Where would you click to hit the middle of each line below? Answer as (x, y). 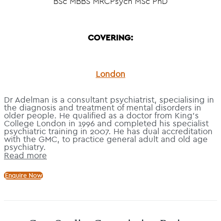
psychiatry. (25, 147)
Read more (25, 155)
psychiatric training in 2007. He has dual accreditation (108, 131)
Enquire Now (23, 176)
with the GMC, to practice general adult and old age (106, 139)
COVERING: (110, 38)
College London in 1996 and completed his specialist (106, 124)
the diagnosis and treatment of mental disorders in (103, 108)
